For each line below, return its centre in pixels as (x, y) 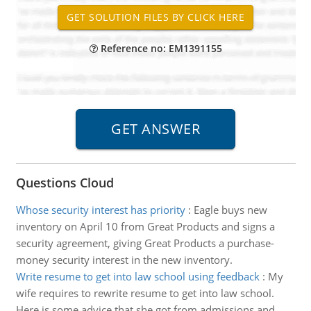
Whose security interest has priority (100, 210)
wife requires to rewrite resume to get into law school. (145, 293)
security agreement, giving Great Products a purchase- (145, 243)
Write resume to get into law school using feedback (137, 276)
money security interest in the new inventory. (124, 260)
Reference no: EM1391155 (160, 48)
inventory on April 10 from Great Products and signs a (145, 226)
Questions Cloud (65, 183)
